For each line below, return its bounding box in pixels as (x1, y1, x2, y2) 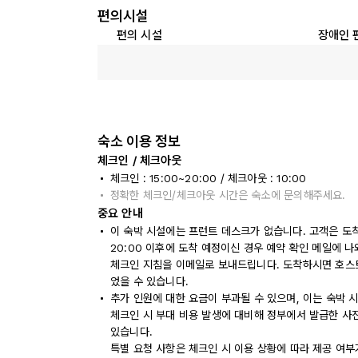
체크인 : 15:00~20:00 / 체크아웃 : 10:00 (110, 172, 307, 185)
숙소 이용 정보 (97, 133, 181, 149)
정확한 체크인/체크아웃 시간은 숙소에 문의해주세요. (110, 189, 346, 201)
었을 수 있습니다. (110, 275, 189, 288)
